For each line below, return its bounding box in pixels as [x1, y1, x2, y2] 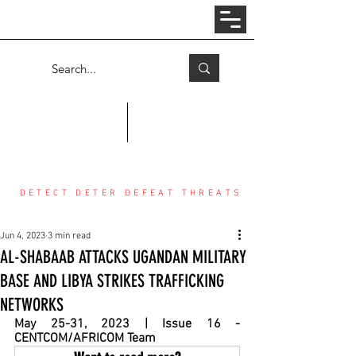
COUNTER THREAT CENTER [22, 127, 240, 157]
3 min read [48, 230, 91, 242]
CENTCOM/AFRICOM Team [14, 331, 156, 346]
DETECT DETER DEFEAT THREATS [19, 188, 243, 199]
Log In [103, 11, 140, 28]
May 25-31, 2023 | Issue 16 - [14, 316, 240, 332]
